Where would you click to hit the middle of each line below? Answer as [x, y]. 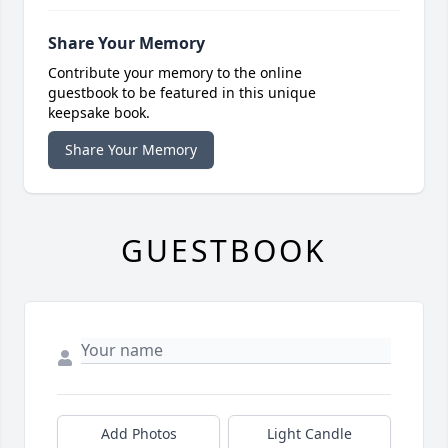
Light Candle [309, 434]
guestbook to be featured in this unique [182, 93]
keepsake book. [99, 113]
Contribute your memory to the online [175, 73]
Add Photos [138, 434]
